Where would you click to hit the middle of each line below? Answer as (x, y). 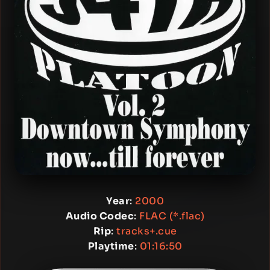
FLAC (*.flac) (172, 216)
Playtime (111, 246)
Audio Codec (99, 216)
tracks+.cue (147, 231)
